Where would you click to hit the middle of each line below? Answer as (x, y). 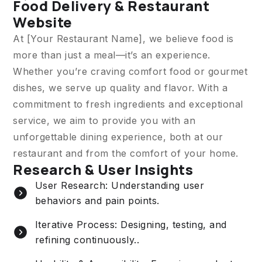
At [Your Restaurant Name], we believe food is (123, 38)
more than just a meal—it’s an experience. (112, 55)
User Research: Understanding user (119, 185)
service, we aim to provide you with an (104, 120)
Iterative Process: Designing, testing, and (131, 224)
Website (43, 22)
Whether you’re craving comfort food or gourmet (130, 71)
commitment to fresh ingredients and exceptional (128, 104)
